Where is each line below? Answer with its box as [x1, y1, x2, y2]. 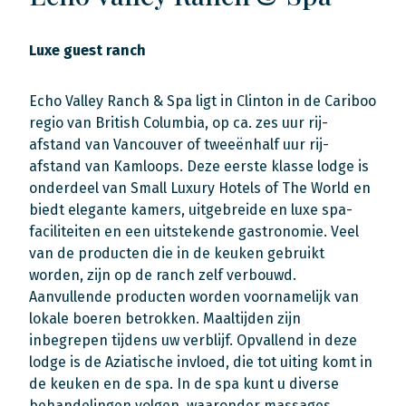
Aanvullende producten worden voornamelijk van [29, 288, 359, 305]
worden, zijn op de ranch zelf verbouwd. [29, 266, 296, 284]
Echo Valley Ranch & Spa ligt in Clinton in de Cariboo [29, 92, 376, 110]
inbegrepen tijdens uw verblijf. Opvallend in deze [29, 332, 357, 349]
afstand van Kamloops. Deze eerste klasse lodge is [29, 158, 369, 175]
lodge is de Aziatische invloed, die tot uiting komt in [29, 353, 372, 371]
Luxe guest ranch [29, 42, 146, 59]
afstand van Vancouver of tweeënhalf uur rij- [29, 136, 329, 153]
